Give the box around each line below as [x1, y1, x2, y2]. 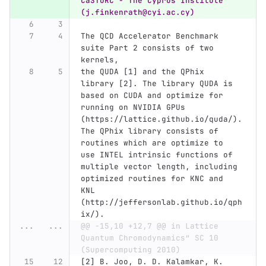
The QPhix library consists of [80, 126, 223, 137]
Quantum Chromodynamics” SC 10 [80, 233, 218, 243]
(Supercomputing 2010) [80, 245, 180, 255]
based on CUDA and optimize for [80, 90, 228, 101]
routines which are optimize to [80, 138, 228, 148]
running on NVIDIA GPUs [80, 102, 190, 113]
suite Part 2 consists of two [80, 43, 218, 53]
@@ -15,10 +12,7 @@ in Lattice [80, 221, 218, 232]
